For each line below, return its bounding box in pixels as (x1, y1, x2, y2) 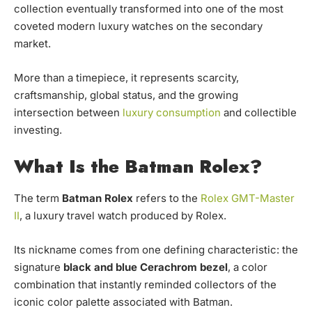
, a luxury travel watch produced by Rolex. (19, 209, 226, 223)
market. (14, 37, 51, 51)
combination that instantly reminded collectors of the (14, 278, 276, 292)
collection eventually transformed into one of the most (14, 2, 283, 16)
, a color (228, 260, 267, 274)
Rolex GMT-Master (201, 192, 295, 205)
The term (14, 192, 62, 205)
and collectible (221, 106, 297, 120)
